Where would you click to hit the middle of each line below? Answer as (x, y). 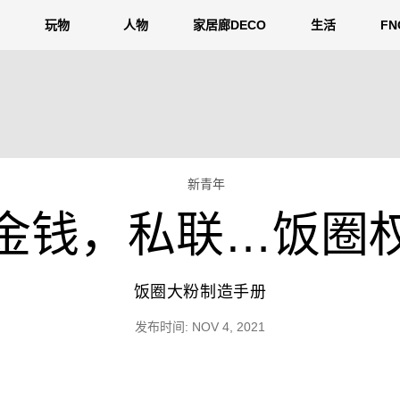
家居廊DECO (229, 25)
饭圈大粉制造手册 (200, 292)
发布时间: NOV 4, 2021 (200, 327)
